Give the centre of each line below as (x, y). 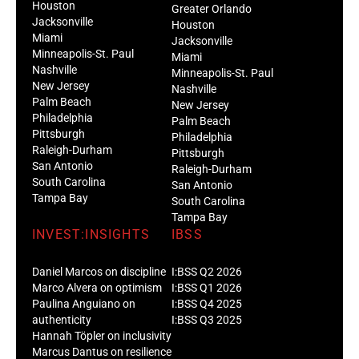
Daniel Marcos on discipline (99, 271)
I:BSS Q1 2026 (207, 287)
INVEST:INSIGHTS (91, 234)
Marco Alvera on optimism (97, 287)
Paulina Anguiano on (84, 303)
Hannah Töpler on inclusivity (102, 335)
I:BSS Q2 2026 (207, 271)
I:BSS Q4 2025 (207, 303)
